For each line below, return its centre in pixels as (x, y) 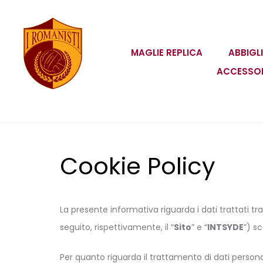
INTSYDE (225, 227)
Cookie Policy (138, 166)
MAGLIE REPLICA (167, 52)
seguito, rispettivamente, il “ (117, 227)
